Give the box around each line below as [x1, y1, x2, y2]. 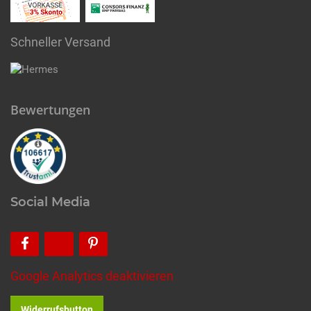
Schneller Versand [10, 35, 110, 50]
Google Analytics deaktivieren [10, 268, 174, 283]
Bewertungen [10, 101, 90, 118]
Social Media [10, 194, 90, 210]
